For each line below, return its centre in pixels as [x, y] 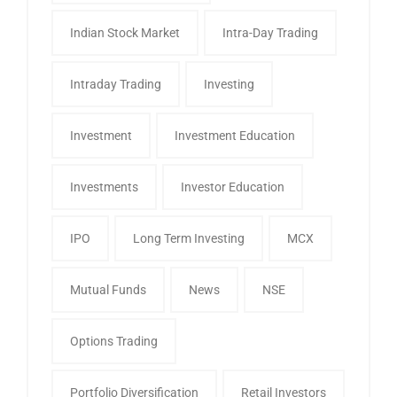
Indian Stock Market [125, 32]
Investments [104, 187]
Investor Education [233, 187]
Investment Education [235, 135]
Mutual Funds [108, 289]
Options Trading [114, 341]
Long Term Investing [189, 238]
